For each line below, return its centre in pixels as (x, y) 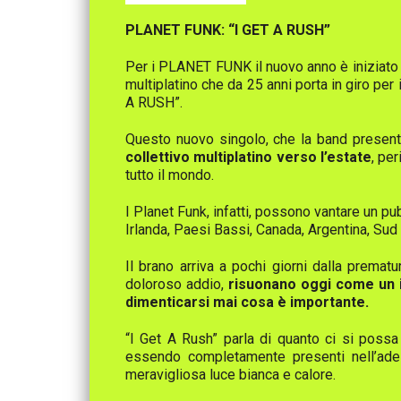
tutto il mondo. (170, 175)
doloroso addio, (177, 284)
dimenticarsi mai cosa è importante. (247, 302)
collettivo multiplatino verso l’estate (249, 157)
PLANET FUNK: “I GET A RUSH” (228, 30)
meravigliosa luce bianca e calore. (230, 374)
